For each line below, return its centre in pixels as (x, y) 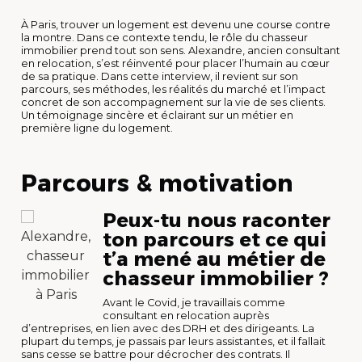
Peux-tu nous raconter (217, 220)
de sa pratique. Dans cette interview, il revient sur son (160, 76)
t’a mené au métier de (214, 259)
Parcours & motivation (157, 183)
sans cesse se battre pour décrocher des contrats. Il (156, 354)
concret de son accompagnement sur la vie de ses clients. (173, 102)
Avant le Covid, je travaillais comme (194, 302)
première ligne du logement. (97, 128)
